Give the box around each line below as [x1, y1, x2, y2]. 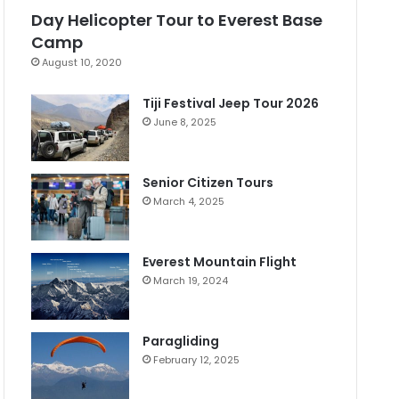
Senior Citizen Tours [142, 174, 274, 192]
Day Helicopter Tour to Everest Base [31, 9, 323, 32]
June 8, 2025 [153, 115, 217, 130]
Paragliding [142, 332, 220, 351]
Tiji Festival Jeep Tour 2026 [142, 94, 320, 113]
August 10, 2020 [42, 55, 123, 70]
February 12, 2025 [153, 353, 240, 368]
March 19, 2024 [153, 273, 229, 289]
